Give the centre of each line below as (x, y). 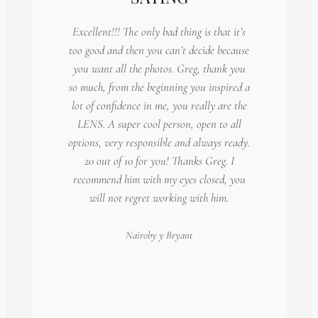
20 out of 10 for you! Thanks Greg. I (159, 160)
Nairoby (141, 235)
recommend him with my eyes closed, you (159, 179)
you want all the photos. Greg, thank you (159, 68)
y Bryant (175, 235)
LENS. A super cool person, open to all (159, 124)
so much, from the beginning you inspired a (159, 87)
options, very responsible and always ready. (159, 142)
